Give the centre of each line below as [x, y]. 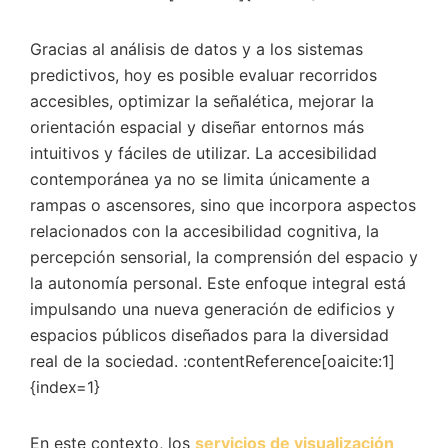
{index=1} [65, 387]
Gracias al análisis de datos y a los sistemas [196, 49]
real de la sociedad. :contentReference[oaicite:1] [212, 361]
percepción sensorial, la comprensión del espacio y [224, 257]
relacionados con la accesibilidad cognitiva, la [204, 231]
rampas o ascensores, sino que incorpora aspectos [223, 205]
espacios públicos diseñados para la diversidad [209, 335]
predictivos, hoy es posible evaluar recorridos [203, 75]
